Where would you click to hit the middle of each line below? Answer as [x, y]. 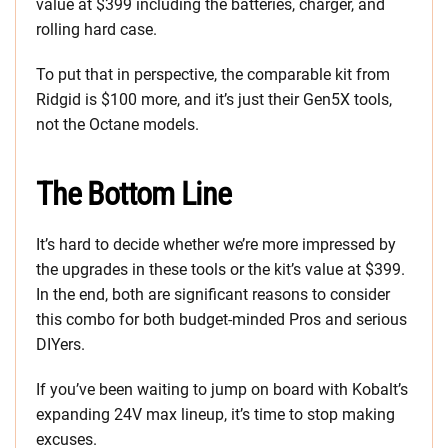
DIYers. [60, 345]
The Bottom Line [134, 194]
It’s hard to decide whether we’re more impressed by [216, 245]
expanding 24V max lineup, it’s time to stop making [215, 415]
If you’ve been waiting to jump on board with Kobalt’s [222, 390]
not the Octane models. [117, 125]
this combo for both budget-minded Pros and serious [221, 320]
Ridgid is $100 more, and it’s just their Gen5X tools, [214, 100]
